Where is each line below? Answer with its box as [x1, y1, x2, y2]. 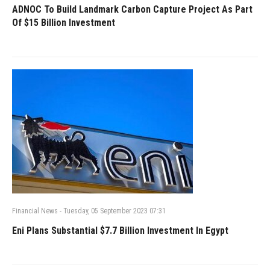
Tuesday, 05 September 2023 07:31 [61, 206, 166, 215]
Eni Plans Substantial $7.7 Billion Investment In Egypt [12, 224, 228, 236]
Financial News [12, 206, 58, 215]
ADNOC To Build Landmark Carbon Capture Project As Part [12, 3, 253, 15]
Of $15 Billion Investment [12, 16, 115, 28]
